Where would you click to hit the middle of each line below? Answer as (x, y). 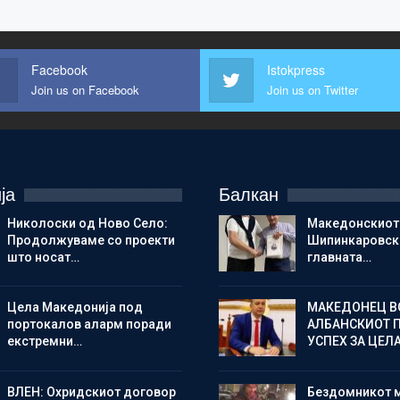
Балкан (248, 194)
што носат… (43, 257)
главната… (339, 257)
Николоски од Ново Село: (87, 223)
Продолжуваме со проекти (91, 240)
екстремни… (44, 342)
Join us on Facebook (86, 89)
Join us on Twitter (312, 89)
